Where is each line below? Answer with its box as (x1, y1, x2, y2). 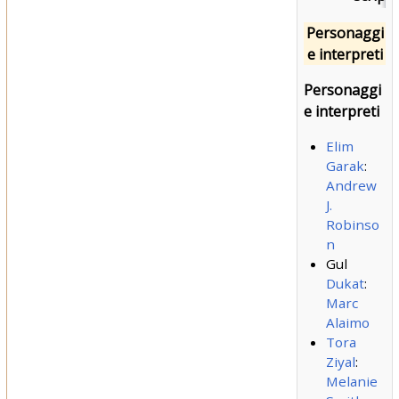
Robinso (325, 216, 379, 234)
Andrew (325, 176, 377, 195)
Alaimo (325, 313, 370, 332)
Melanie (325, 372, 378, 391)
